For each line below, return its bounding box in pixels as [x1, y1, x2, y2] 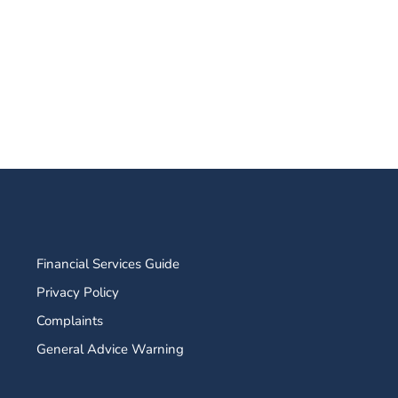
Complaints [36, 312, 104, 330]
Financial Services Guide [36, 255, 180, 273]
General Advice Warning [36, 340, 185, 358]
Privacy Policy [36, 283, 120, 301]
